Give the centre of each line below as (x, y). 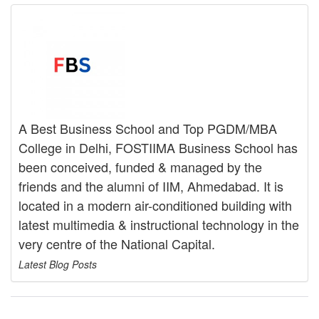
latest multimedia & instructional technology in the (159, 224)
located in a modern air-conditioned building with (155, 205)
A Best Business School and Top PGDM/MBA (148, 128)
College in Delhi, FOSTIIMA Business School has (158, 147)
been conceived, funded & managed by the (140, 167)
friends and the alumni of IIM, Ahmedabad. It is (151, 186)
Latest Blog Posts (58, 264)
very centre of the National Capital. (117, 244)
